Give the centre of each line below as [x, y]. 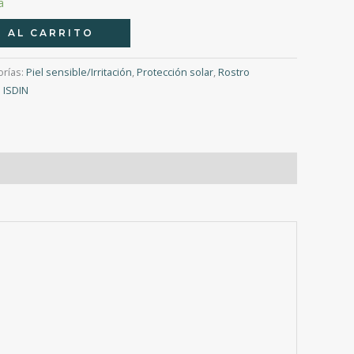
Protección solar [175, 73]
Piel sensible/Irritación [79, 73]
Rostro [234, 73]
